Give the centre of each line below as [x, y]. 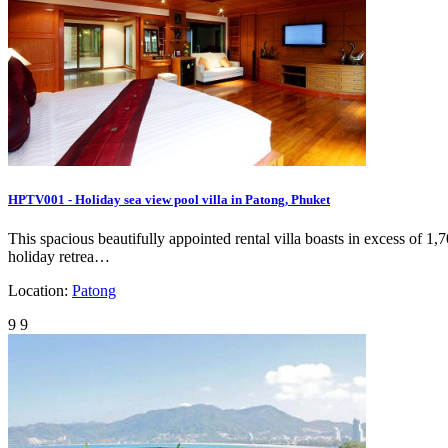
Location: [40, 291]
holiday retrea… [59, 257]
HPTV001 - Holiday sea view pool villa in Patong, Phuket [169, 200]
